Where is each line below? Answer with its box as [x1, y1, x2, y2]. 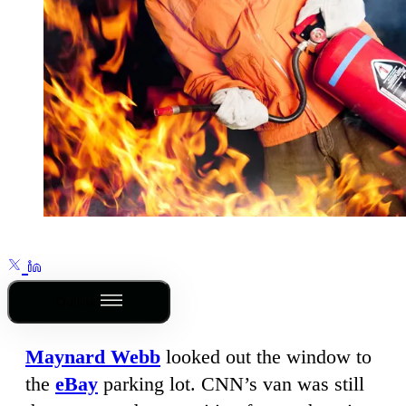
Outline [55, 294, 97, 309]
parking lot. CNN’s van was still [98, 372, 364, 395]
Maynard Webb [25, 344, 160, 368]
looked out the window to [160, 344, 372, 368]
